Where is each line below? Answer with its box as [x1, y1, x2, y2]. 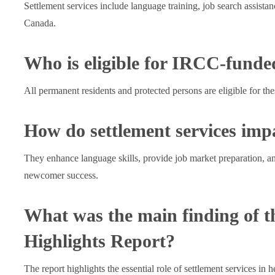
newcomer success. [23, 170, 98, 180]
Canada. [23, 18, 56, 28]
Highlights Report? [23, 231, 175, 251]
